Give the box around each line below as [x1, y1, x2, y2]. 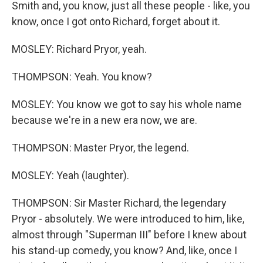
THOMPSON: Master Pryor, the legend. [12, 141, 189, 154]
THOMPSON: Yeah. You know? [12, 70, 152, 83]
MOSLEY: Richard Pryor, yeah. [12, 43, 147, 56]
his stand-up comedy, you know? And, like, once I [12, 244, 237, 257]
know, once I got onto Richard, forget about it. [12, 15, 220, 28]
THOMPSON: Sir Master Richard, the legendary [12, 197, 227, 210]
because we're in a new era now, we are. [12, 114, 197, 127]
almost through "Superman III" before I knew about [12, 228, 247, 241]
